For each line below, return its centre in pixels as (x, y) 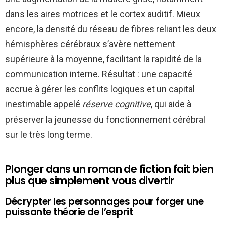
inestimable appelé (44, 104)
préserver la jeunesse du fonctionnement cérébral (105, 120)
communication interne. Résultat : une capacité (99, 74)
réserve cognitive (117, 104)
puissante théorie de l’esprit (69, 212)
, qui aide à (171, 104)
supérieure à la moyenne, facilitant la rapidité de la (103, 59)
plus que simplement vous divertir (90, 181)
